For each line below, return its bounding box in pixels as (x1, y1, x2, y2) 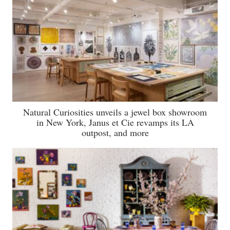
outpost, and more (81, 126, 149, 139)
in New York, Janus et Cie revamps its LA (36, 116, 194, 129)
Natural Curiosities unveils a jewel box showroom (23, 106, 207, 119)
